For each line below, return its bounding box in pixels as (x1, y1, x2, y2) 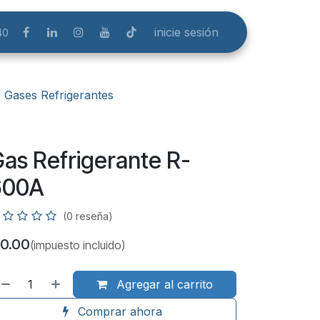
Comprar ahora (74, 304, 162, 319)
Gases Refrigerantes (4, 88, 114, 102)
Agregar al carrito (112, 277, 213, 291)
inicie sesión (154, 25, 219, 39)
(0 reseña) (62, 210, 113, 222)
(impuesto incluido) (29, 238, 125, 252)
